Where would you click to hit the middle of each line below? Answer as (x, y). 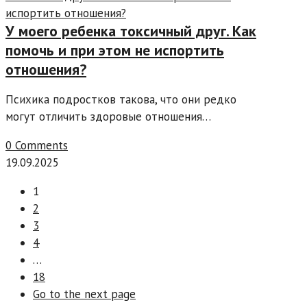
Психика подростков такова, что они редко (121, 100)
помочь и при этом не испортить (115, 50)
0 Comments (37, 146)
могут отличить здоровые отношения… (108, 117)
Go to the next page (84, 294)
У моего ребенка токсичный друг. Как (131, 31)
